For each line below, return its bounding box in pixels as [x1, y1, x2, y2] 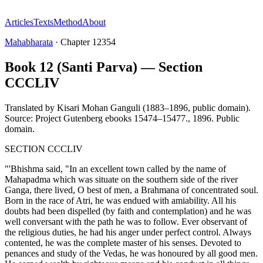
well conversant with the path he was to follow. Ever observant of [5, 216, 247, 227]
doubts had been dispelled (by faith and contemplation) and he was [5, 205, 251, 216]
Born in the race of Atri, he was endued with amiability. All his [5, 195, 236, 205]
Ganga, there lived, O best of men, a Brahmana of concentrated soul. [5, 184, 258, 195]
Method [53, 17, 82, 27]
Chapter [60, 37, 92, 47]
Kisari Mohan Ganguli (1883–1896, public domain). [57, 102, 251, 113]
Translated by [5, 102, 55, 113]
